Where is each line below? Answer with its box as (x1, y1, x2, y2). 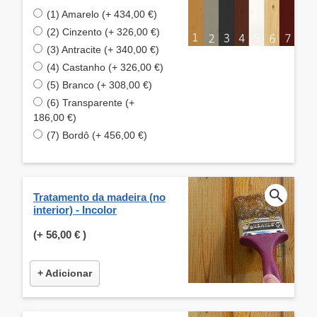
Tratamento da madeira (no (33, 190, 166, 203)
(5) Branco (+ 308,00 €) (47, 79, 152, 91)
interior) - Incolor (33, 203, 117, 216)
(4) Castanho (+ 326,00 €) (47, 61, 163, 73)
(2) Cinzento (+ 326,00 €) (47, 25, 160, 38)
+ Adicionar (38, 267, 92, 279)
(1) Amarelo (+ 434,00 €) (47, 8, 157, 20)
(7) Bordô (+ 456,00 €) (47, 129, 147, 141)
